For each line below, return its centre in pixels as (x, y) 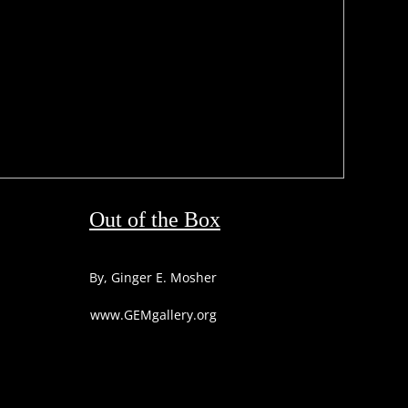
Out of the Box (155, 219)
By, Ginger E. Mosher (153, 277)
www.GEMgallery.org (153, 315)
